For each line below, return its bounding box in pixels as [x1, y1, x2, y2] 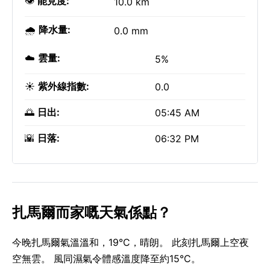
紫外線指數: [38, 80, 89, 92]
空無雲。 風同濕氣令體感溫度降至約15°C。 [12, 253, 201, 265]
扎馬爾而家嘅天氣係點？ [12, 204, 171, 221]
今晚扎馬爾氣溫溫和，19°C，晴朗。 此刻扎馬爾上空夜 [12, 236, 249, 248]
